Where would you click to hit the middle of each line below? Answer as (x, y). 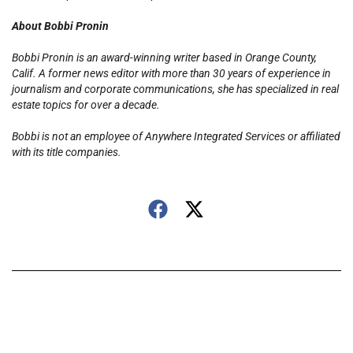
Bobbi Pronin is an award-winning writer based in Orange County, (164, 58)
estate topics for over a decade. (87, 105)
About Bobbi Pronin (61, 26)
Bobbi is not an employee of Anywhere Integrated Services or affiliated (176, 137)
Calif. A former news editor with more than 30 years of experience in (171, 74)
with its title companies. (74, 152)
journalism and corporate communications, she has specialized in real (175, 89)
